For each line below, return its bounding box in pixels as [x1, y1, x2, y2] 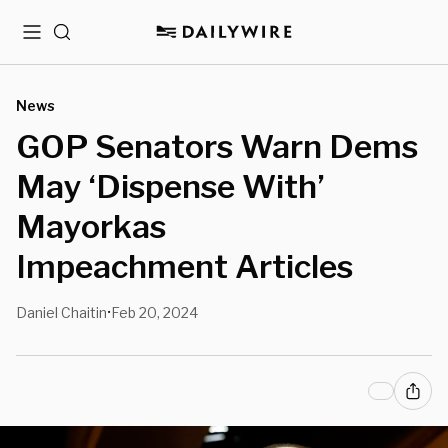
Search [52, 31, 103, 48]
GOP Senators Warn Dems [16, 127, 418, 166]
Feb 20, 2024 [111, 304, 198, 321]
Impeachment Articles [16, 247, 353, 286]
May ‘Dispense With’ [16, 167, 325, 206]
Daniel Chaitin [16, 304, 107, 321]
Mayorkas [16, 207, 166, 246]
